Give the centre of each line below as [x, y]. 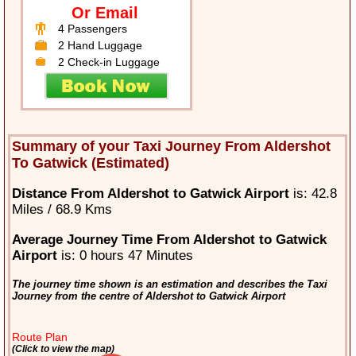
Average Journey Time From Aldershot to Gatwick [169, 240]
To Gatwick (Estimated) [90, 163]
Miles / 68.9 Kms [62, 210]
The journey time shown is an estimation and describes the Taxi [169, 284]
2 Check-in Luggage [109, 62]
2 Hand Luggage [101, 46]
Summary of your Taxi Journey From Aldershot [171, 147]
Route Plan [39, 337]
